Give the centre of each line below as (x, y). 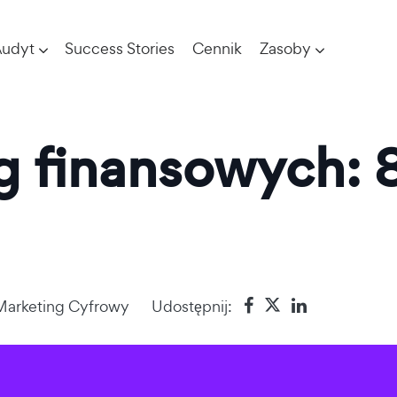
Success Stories (119, 48)
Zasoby (285, 48)
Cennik (217, 48)
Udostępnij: (192, 306)
